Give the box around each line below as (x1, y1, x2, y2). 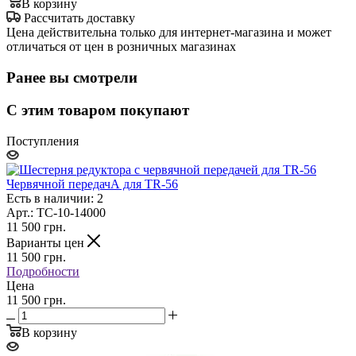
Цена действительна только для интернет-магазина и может (6, 25, 331, 40)
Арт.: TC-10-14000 (6, 205, 106, 219)
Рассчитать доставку (24, 11, 135, 25)
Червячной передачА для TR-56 (6, 176, 178, 191)
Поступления (6, 133, 79, 148)
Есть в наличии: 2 (6, 191, 103, 205)
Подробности (6, 264, 79, 278)
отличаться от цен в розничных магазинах (6, 40, 236, 54)
